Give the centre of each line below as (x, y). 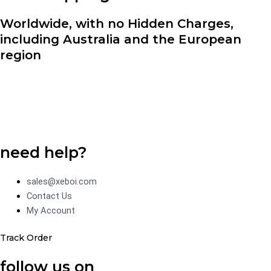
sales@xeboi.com (61, 181)
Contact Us (49, 196)
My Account (51, 210)
